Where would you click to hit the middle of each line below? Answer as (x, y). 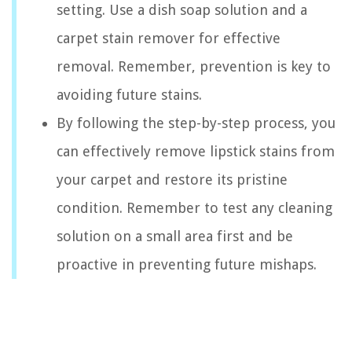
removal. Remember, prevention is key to (194, 66)
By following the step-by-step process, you (196, 123)
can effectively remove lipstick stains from (196, 151)
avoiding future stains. (129, 94)
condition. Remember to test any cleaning (194, 207)
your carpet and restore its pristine (172, 179)
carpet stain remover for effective (169, 38)
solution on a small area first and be (175, 236)
